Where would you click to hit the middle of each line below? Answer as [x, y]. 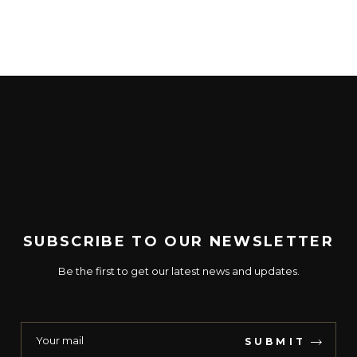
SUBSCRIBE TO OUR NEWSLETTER [178, 242]
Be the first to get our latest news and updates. [178, 271]
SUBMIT [275, 342]
